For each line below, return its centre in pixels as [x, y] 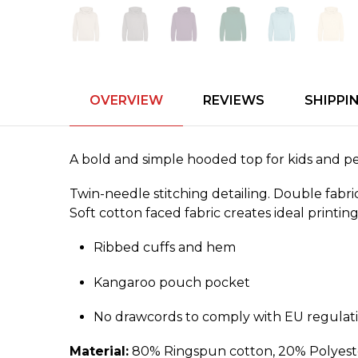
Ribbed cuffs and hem [165, 248]
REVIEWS [234, 100]
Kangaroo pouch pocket [172, 282]
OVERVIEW [126, 100]
